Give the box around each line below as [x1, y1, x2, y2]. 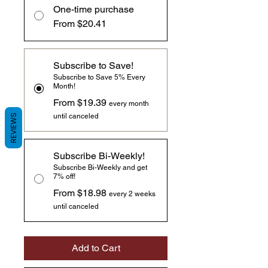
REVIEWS [8, 112, 19, 143]
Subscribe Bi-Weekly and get [53, 163, 147, 172]
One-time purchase [53, 4, 134, 16]
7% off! [53, 172, 75, 181]
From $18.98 [53, 187, 106, 199]
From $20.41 [53, 18, 106, 30]
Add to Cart [71, 242, 120, 254]
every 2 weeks [109, 190, 156, 199]
